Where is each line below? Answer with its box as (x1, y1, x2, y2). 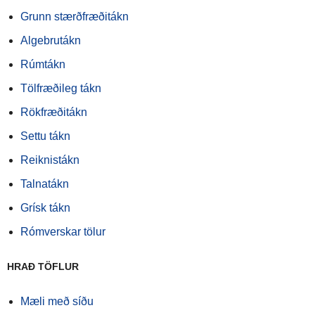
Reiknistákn (20, 154, 79, 166)
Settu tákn (20, 130, 70, 142)
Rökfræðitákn (20, 106, 87, 118)
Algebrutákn (20, 34, 81, 46)
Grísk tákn (20, 202, 70, 214)
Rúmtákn (20, 58, 65, 70)
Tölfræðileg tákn (20, 82, 101, 94)
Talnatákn (20, 178, 69, 190)
